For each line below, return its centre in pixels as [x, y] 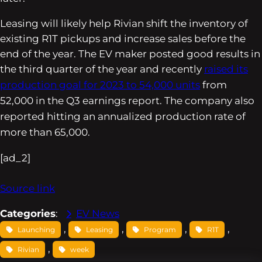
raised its [226, 69]
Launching [36, 229]
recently [183, 69]
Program [160, 229]
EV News [98, 213]
